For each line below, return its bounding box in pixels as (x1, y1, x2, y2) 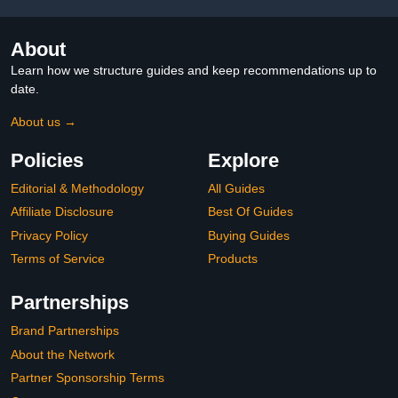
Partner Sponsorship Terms (11, 370, 164, 386)
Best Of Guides (208, 204, 293, 219)
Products (208, 251, 258, 267)
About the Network (11, 346, 115, 362)
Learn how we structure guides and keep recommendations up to (11, 62, 377, 77)
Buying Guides (208, 227, 290, 243)
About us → (11, 114, 76, 129)
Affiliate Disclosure (11, 204, 114, 219)
